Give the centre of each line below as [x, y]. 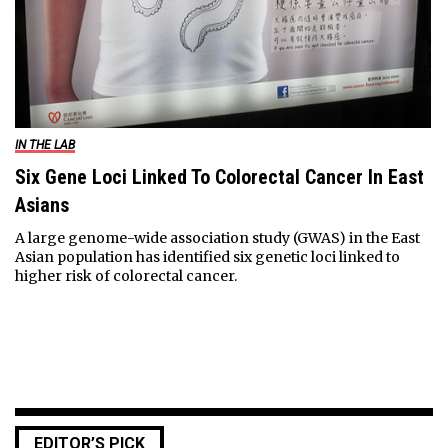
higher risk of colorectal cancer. [125, 275]
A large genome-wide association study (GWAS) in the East [217, 237]
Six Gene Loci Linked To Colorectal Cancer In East [219, 176]
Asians [41, 204]
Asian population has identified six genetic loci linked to [207, 256]
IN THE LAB [44, 144]
